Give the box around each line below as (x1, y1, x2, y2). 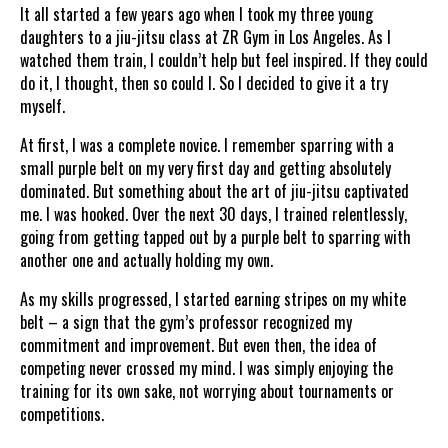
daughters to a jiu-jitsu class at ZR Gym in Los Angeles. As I (20, 24, 391, 49)
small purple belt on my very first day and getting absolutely (20, 155, 391, 180)
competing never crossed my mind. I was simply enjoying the (20, 355, 393, 380)
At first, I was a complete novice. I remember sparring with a (20, 132, 394, 157)
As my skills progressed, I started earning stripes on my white (20, 286, 406, 311)
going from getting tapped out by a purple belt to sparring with (20, 224, 411, 249)
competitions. (20, 401, 104, 426)
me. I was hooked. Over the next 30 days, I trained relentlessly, (20, 201, 407, 226)
